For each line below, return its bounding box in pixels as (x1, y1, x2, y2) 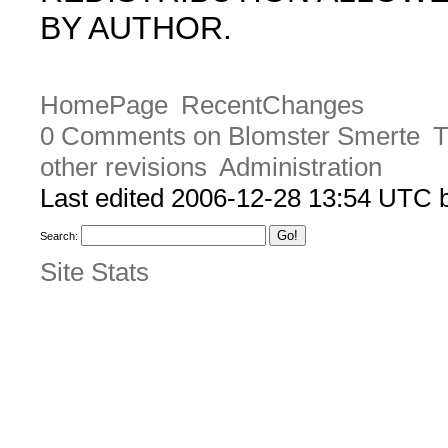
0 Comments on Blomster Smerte (40, 121, 420, 152)
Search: (40, 230, 78, 243)
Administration (218, 152, 382, 183)
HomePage (40, 90, 168, 121)
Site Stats (40, 256, 149, 287)
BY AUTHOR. (40, 10, 232, 46)
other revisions (40, 152, 207, 183)
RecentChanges (180, 90, 364, 121)
